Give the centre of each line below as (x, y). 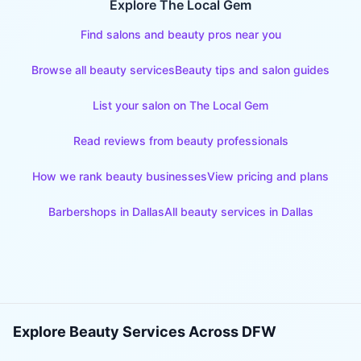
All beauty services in (222, 212)
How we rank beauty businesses (120, 176)
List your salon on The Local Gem (180, 105)
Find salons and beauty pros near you (180, 34)
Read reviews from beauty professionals (180, 141)
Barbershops (82, 212)
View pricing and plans (268, 176)
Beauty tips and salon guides (252, 70)
